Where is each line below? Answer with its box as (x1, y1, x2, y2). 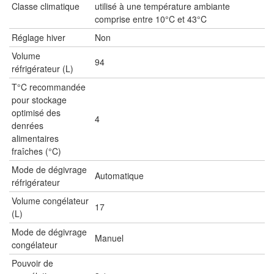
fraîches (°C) (12, 144, 61, 157)
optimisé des (12, 106, 61, 119)
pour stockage (12, 93, 67, 106)
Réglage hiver (12, 31, 65, 43)
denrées (12, 119, 43, 131)
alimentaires (12, 131, 59, 144)
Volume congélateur (12, 194, 89, 207)
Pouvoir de (12, 256, 53, 269)
